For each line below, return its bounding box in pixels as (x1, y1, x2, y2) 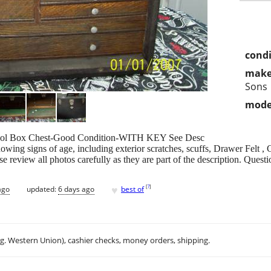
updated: (27, 183, 58, 194)
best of (121, 183, 144, 194)
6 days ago (58, 183, 94, 194)
